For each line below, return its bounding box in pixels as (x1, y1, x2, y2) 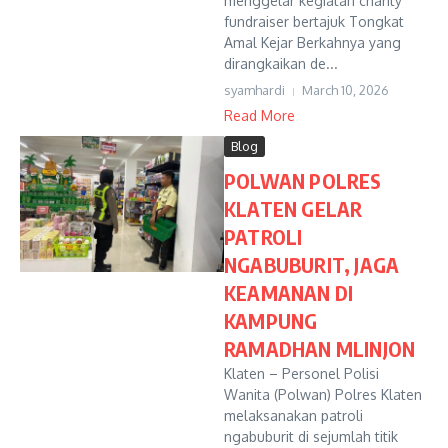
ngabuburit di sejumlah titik (224, 428, 398, 445)
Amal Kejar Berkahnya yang (224, 34, 401, 51)
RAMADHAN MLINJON (224, 336, 416, 361)
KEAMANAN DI (224, 280, 354, 305)
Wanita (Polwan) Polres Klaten (224, 386, 422, 403)
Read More (224, 107, 295, 124)
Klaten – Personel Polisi (224, 365, 379, 382)
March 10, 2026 (302, 82, 389, 98)
